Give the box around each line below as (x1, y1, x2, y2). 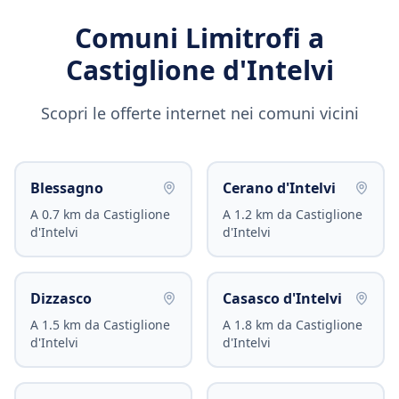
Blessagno (30, 178, 103, 198)
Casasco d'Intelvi (223, 289, 342, 308)
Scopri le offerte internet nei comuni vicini (40, 102, 359, 124)
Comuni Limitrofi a (75, 20, 324, 56)
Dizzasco (30, 289, 92, 308)
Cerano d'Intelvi (223, 178, 336, 198)
